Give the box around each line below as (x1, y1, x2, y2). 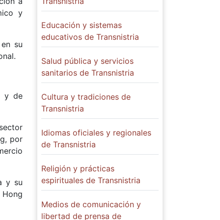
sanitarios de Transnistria (41, 68, 134, 78)
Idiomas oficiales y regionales (41, 128, 151, 137)
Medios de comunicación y (41, 199, 141, 209)
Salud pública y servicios (41, 56, 134, 66)
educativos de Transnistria (41, 32, 139, 42)
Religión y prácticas (41, 164, 114, 173)
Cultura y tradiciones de (41, 92, 131, 102)
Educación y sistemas (41, 20, 122, 30)
